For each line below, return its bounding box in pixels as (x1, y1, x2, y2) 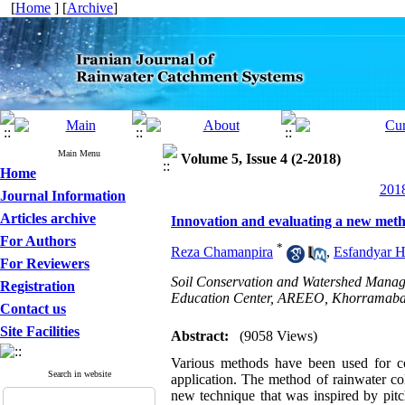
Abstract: (171, 328, 229, 344)
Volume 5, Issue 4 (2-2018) (181, 151, 341, 166)
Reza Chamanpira (171, 244, 273, 260)
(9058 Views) (240, 328, 317, 344)
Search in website (47, 369, 111, 379)
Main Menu (58, 148, 100, 158)
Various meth (171, 355, 249, 371)
